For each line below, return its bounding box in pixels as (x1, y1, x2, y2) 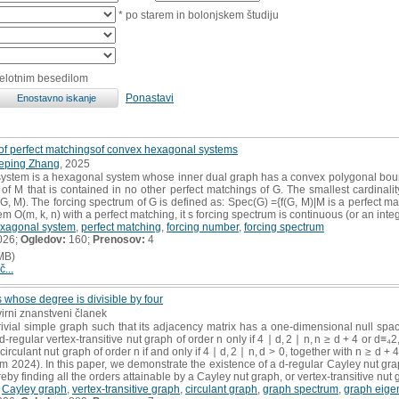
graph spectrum (263, 382, 338, 395)
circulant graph (185, 382, 257, 395)
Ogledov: (20, 232, 66, 246)
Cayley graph (2, 382, 67, 395)
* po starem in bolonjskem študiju (116, 8, 279, 21)
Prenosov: (93, 232, 145, 246)
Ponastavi (126, 91, 174, 104)
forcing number (167, 220, 239, 233)
